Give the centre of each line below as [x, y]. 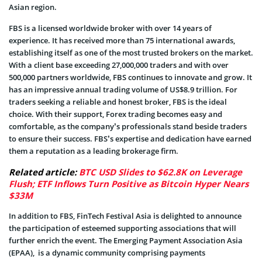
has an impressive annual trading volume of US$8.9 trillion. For [123, 89]
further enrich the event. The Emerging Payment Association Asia [126, 240]
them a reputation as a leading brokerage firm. [94, 151]
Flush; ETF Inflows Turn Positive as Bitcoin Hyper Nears [129, 183]
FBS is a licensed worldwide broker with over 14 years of [110, 28]
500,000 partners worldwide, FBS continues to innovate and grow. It [130, 77]
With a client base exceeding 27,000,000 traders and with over [119, 65]
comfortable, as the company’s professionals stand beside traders [128, 126]
